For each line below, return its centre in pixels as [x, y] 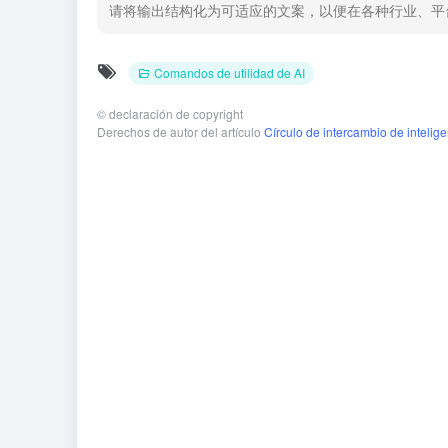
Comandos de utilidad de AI [229, 72]
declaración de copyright [174, 113]
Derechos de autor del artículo [180, 131]
